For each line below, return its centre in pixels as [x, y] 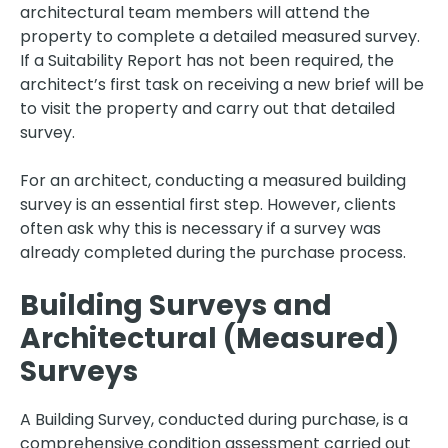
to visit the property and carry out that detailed [207, 108]
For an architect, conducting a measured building [213, 180]
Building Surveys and [176, 305]
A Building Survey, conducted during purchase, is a [214, 419]
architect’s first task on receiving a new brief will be [222, 84]
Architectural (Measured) [209, 338]
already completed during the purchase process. [213, 252]
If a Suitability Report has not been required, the [207, 60]
